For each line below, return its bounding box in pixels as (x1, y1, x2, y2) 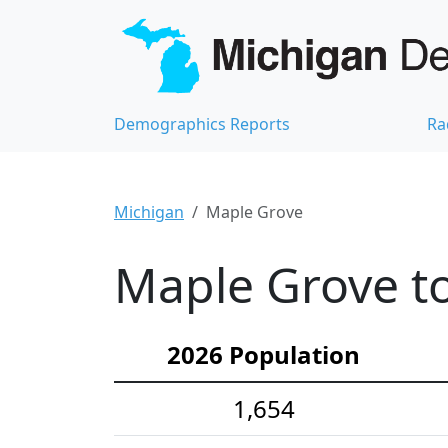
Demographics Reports (114, 112, 290, 135)
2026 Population (167, 337, 360, 371)
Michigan (114, 200, 184, 223)
